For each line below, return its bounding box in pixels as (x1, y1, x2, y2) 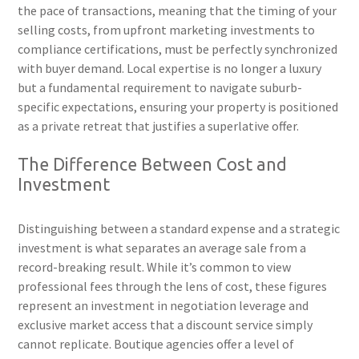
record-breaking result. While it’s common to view (18, 259, 292, 276)
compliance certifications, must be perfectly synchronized (18, 41, 338, 58)
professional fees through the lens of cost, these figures (18, 278, 328, 295)
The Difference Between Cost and (18, 155, 288, 175)
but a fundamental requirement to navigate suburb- (18, 79, 303, 96)
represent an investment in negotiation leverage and (18, 297, 309, 314)
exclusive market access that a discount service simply (18, 317, 313, 333)
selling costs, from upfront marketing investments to (18, 22, 316, 38)
